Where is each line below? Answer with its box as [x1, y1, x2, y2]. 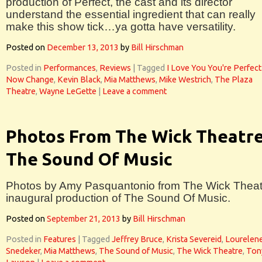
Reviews [99, 63, 131, 73]
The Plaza [215, 75, 253, 84]
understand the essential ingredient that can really [6, 8, 256, 20]
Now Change [6, 75, 54, 84]
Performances [43, 63, 96, 73]
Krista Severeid [166, 235, 222, 244]
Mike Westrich [159, 75, 211, 84]
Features [43, 235, 76, 244]
